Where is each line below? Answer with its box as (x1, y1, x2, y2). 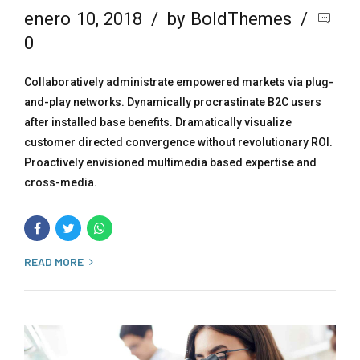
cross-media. (24, 175, 97, 189)
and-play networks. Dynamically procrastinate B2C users (24, 95, 321, 108)
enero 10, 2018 (24, 8, 143, 29)
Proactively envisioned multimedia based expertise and (24, 155, 317, 169)
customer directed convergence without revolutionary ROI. (24, 135, 333, 149)
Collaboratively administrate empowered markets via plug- (24, 75, 333, 88)
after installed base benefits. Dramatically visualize (24, 115, 292, 129)
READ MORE (24, 254, 84, 268)
